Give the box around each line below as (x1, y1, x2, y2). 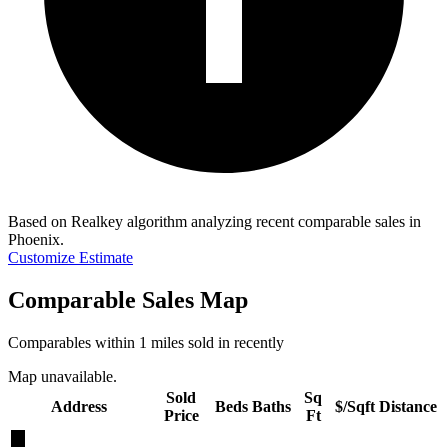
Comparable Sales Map (8, 286, 248, 313)
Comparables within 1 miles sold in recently (8, 333, 284, 351)
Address (51, 397, 107, 415)
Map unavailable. (8, 367, 117, 385)
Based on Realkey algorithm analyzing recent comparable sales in (8, 212, 421, 230)
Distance (379, 397, 437, 415)
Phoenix (8, 230, 60, 248)
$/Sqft (335, 397, 375, 415)
